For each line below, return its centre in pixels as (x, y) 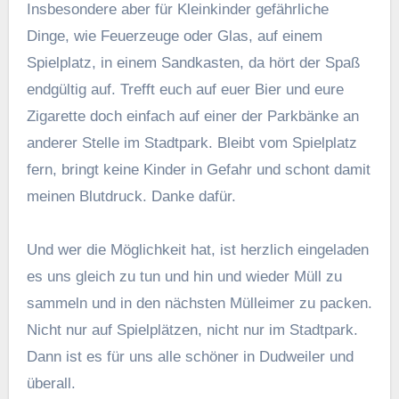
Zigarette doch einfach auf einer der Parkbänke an (192, 116)
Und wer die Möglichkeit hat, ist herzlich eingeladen (197, 249)
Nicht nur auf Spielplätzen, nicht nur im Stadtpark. (192, 330)
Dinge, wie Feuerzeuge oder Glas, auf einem (174, 36)
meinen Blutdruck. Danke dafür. (131, 196)
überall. (51, 383)
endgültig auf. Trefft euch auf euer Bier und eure (185, 89)
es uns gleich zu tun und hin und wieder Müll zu (184, 276)
